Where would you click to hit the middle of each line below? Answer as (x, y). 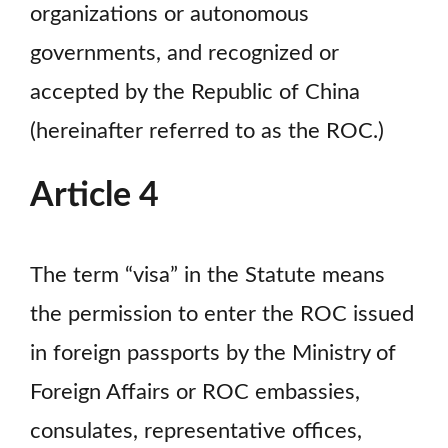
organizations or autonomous (169, 15)
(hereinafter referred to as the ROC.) (207, 132)
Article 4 (94, 196)
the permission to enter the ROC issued (222, 315)
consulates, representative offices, (196, 432)
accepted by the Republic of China (195, 93)
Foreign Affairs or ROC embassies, (195, 393)
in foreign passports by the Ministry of (213, 354)
